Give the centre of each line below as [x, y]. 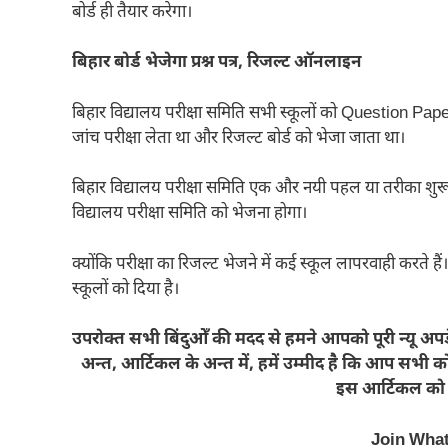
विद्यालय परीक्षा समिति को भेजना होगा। [189, 214]
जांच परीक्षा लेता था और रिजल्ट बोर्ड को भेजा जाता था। [238, 138]
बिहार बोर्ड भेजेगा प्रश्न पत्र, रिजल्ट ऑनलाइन [217, 63]
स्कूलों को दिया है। [125, 289]
